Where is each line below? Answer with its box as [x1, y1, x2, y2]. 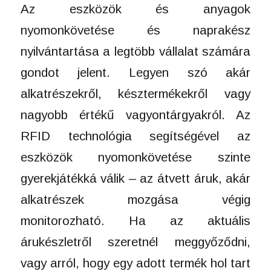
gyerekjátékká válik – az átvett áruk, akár [20, 171, 251, 185]
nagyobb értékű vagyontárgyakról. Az [20, 107, 251, 122]
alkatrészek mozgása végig [20, 192, 251, 206]
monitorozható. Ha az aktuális [20, 213, 251, 227]
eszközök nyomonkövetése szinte [20, 149, 251, 164]
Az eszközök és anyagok [20, 1, 251, 16]
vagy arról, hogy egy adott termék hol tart [20, 255, 251, 270]
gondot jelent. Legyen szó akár [20, 65, 251, 79]
